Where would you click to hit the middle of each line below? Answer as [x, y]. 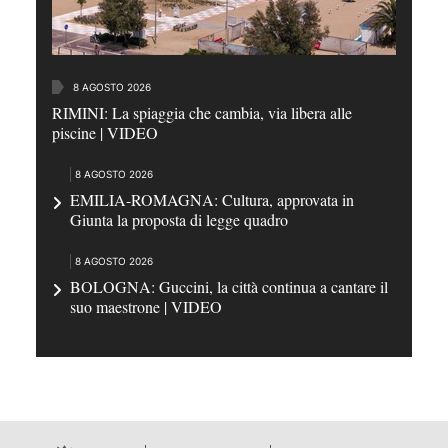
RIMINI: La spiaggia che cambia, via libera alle [202, 113]
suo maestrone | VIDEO [146, 307]
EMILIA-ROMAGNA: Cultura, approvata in [212, 200]
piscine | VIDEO [105, 133]
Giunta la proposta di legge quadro [179, 220]
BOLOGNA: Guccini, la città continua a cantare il [229, 287]
